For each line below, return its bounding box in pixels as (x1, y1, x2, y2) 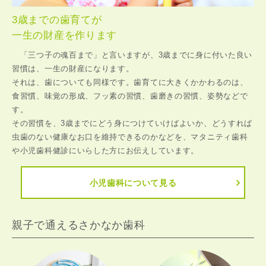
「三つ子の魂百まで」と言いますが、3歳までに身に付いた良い (12, 50, 253, 60)
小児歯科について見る (89, 178, 177, 188)
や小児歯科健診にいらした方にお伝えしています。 (12, 146, 199, 156)
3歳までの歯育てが (12, 14, 102, 26)
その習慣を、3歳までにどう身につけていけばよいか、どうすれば (12, 119, 252, 128)
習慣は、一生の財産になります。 (12, 64, 134, 74)
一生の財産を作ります (12, 30, 117, 42)
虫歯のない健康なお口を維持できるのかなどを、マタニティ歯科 (12, 132, 248, 142)
